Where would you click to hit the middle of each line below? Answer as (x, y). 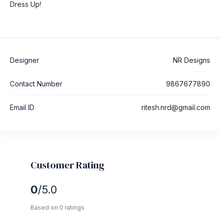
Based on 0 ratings (57, 208)
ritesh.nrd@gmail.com (176, 108)
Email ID (22, 108)
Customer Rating (68, 165)
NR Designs (192, 60)
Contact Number (36, 84)
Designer (25, 60)
